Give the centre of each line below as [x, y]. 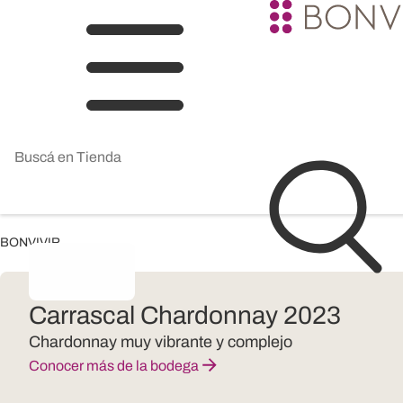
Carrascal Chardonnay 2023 [185, 315]
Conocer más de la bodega [114, 365]
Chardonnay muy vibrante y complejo [161, 342]
